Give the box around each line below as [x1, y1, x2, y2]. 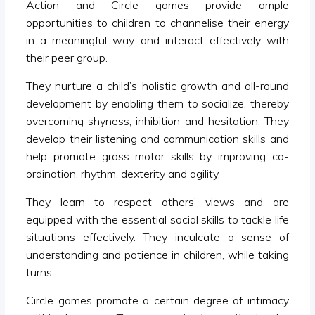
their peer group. [26, 50, 108, 65]
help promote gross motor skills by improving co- [26, 148, 289, 163]
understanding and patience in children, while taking [26, 247, 289, 262]
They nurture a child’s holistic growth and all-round [26, 78, 289, 93]
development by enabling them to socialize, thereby [26, 96, 289, 110]
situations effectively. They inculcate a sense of [26, 229, 289, 244]
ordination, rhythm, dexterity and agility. [26, 166, 221, 181]
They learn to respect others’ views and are [26, 194, 289, 209]
